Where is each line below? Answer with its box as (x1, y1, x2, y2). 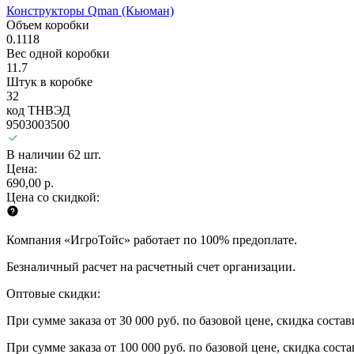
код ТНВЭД (6, 103, 70, 117)
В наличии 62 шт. (6, 147, 101, 161)
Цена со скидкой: (6, 190, 100, 204)
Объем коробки (6, 17, 89, 32)
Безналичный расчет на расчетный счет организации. (6, 259, 296, 273)
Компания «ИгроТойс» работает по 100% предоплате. (6, 232, 297, 247)
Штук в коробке (6, 74, 92, 88)
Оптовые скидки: (6, 286, 100, 300)
